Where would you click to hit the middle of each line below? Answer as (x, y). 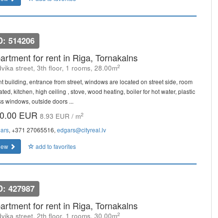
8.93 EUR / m (60, 116)
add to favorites (55, 146)
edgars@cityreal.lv (82, 130)
